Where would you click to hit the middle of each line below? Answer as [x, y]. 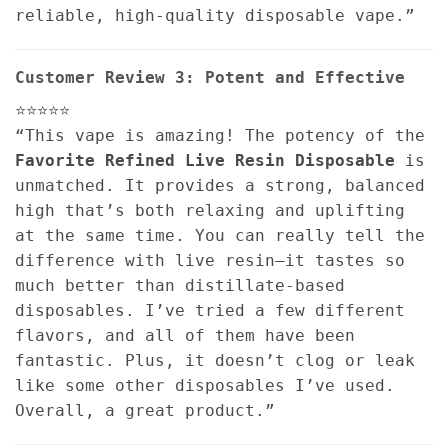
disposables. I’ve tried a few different [210, 310]
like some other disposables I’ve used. [205, 385]
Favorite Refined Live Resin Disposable [205, 160]
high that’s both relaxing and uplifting [210, 210]
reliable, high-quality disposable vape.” [215, 15]
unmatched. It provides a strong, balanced [220, 185]
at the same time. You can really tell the [220, 235]
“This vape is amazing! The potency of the [220, 135]
